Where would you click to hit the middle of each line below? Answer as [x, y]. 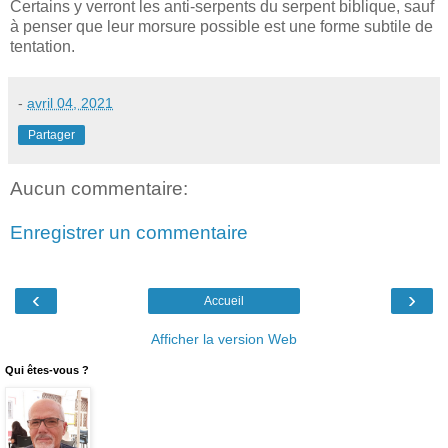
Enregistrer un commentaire [129, 232]
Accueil [224, 301]
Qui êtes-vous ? [47, 370]
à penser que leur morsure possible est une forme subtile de [221, 27]
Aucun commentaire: [99, 189]
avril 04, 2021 [70, 103]
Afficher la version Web [224, 339]
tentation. [42, 47]
